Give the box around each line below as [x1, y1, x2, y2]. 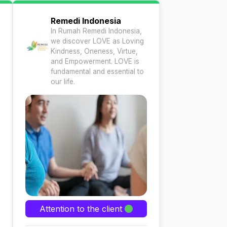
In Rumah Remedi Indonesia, [51, 27, 142, 35]
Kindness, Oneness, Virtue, [51, 47, 138, 55]
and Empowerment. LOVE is [51, 57, 139, 65]
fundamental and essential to [51, 67, 144, 75]
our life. [51, 78, 75, 86]
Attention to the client [40, 204, 125, 214]
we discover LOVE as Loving [51, 37, 144, 45]
